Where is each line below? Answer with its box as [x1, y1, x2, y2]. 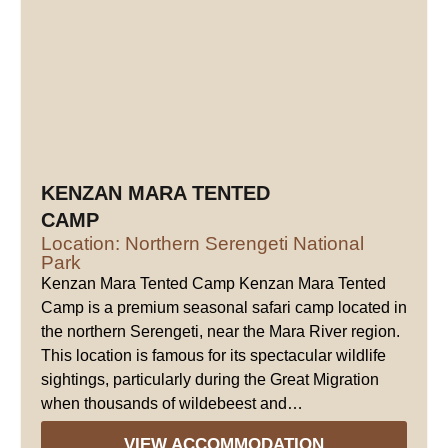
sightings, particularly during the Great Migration [41, 371, 379, 389]
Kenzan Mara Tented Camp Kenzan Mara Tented [41, 275, 386, 293]
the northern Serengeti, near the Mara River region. [41, 323, 400, 341]
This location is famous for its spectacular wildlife [41, 347, 386, 365]
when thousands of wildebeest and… [41, 395, 303, 413]
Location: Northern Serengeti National [41, 233, 364, 255]
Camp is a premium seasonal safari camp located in [41, 299, 407, 317]
